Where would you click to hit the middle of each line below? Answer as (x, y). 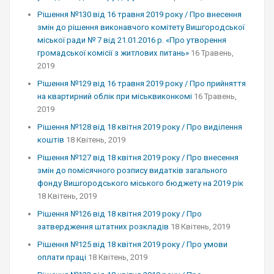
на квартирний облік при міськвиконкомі (115, 96)
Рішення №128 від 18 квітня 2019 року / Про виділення (140, 127)
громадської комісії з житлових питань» (113, 53)
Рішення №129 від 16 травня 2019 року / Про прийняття (142, 83)
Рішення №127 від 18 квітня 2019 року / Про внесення (138, 157)
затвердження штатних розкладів (103, 227)
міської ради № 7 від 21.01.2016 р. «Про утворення (132, 40)
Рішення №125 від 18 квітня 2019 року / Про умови (132, 244)
